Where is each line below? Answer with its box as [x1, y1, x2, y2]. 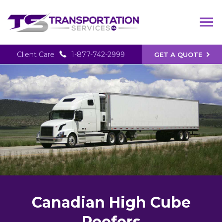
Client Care [16, 50, 55, 59]
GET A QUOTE [154, 51, 203, 59]
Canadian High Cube [31, 193, 191, 212]
